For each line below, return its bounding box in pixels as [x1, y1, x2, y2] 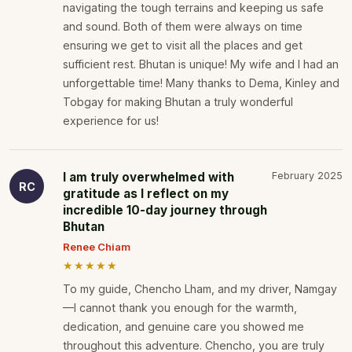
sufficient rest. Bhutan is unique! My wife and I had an [63, 57, 339, 71]
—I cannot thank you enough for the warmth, [63, 301, 297, 315]
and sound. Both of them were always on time [63, 20, 302, 34]
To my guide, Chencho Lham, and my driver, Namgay [63, 282, 337, 296]
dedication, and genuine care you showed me [63, 320, 304, 334]
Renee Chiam [63, 240, 130, 254]
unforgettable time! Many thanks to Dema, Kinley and [63, 76, 339, 90]
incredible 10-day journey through [63, 203, 267, 218]
